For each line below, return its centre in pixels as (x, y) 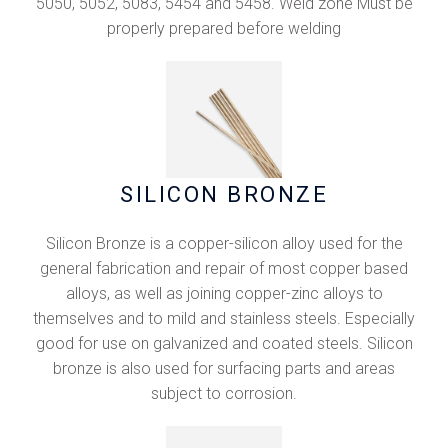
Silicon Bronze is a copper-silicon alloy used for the (224, 243)
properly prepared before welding (224, 29)
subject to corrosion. (224, 393)
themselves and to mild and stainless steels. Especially (224, 318)
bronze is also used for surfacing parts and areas (224, 368)
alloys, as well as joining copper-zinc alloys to (224, 293)
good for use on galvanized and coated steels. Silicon (224, 343)
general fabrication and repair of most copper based (224, 268)
